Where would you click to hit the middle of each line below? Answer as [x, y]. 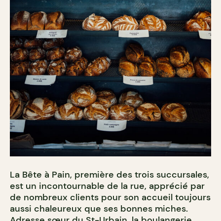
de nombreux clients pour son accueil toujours [110, 197]
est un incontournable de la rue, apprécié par [107, 186]
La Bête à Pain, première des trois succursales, [110, 174]
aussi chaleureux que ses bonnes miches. [99, 208]
